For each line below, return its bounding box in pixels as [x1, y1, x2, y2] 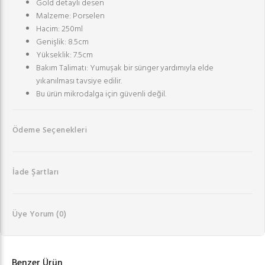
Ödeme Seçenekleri [12, 123, 88, 137]
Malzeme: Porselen [36, 9, 105, 23]
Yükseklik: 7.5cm [36, 48, 93, 62]
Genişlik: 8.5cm [36, 35, 89, 49]
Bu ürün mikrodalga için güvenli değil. [36, 87, 166, 101]
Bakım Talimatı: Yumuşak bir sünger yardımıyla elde [36, 61, 214, 75]
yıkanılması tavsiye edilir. [36, 74, 122, 88]
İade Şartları [12, 165, 59, 179]
